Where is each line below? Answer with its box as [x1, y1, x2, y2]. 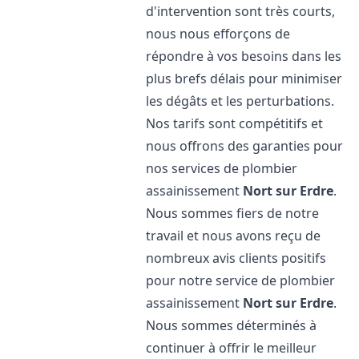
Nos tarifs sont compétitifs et [146, 115, 324, 132]
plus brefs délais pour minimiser [146, 70, 343, 87]
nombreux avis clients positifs [146, 249, 327, 267]
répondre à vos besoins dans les [146, 47, 342, 65]
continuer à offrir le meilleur [146, 339, 317, 357]
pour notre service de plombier [146, 272, 336, 289]
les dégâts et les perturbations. [146, 92, 335, 110]
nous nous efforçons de [146, 25, 291, 42]
